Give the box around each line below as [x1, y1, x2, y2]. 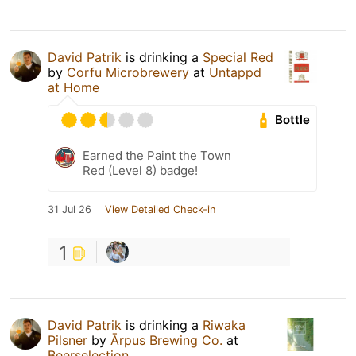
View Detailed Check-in [105, 203, 215, 215]
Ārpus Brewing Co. [110, 331, 222, 348]
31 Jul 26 [48, 203, 91, 215]
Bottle [275, 112, 311, 128]
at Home [48, 79, 99, 95]
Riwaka [203, 316, 246, 333]
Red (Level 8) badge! [83, 162, 198, 178]
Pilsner [48, 331, 87, 348]
